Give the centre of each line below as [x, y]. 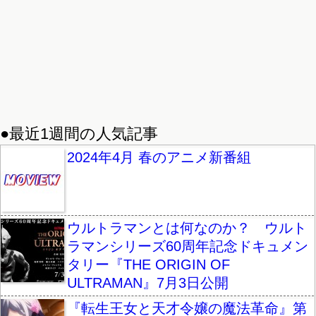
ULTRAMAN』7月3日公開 [148, 282]
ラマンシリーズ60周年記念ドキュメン [188, 246]
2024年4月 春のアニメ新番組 [159, 157]
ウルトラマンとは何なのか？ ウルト [187, 227]
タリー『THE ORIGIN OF [148, 264]
